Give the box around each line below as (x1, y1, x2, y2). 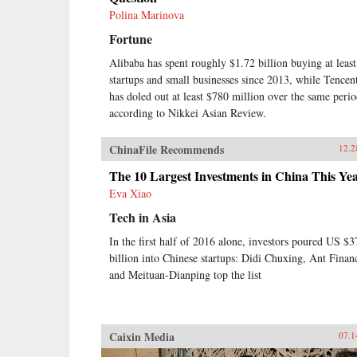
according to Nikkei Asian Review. (109, 104, 266, 120)
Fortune (109, 29, 152, 48)
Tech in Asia (109, 207, 176, 226)
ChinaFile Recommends (109, 140, 224, 158)
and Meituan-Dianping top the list (109, 266, 261, 282)
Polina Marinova (109, 6, 184, 22)
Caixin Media (109, 328, 175, 345)
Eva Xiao (109, 185, 151, 201)
